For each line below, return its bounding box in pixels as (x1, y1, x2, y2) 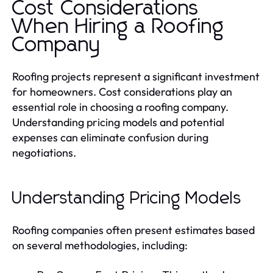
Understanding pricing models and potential (12, 115, 224, 129)
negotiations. (12, 145, 76, 160)
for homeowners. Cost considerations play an (12, 84, 232, 99)
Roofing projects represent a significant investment (12, 69, 260, 83)
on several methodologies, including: (12, 238, 188, 252)
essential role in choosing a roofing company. (12, 99, 229, 114)
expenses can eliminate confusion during (12, 130, 208, 144)
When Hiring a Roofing (12, 16, 224, 37)
